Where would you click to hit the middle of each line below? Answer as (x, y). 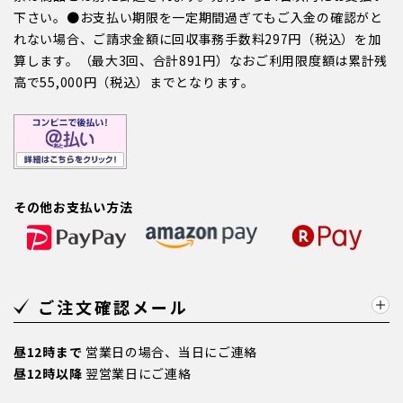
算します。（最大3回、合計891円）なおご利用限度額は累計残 (201, 61)
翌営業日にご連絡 (137, 374)
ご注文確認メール (113, 307)
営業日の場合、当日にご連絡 (170, 352)
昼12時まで (48, 352)
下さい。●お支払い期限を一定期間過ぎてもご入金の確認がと (198, 18)
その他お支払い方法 (73, 207)
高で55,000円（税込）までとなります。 (134, 82)
